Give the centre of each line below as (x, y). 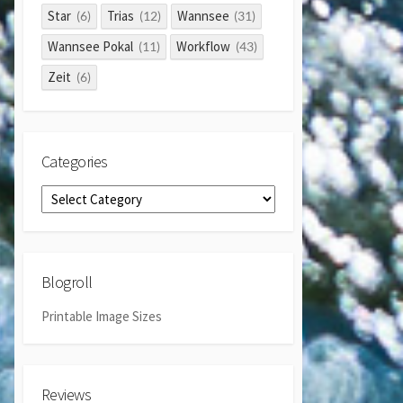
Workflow (203, 46)
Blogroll (67, 282)
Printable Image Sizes (102, 316)
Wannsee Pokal (91, 46)
